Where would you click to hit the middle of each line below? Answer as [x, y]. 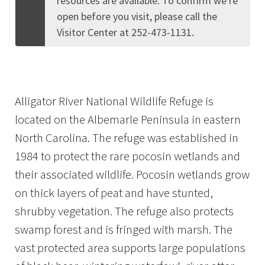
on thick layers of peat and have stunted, [114, 193]
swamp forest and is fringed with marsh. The [124, 229]
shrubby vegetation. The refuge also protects [124, 211]
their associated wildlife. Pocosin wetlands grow [132, 174]
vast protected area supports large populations [130, 248]
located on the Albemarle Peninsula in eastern [128, 119]
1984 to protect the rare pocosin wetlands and [127, 156]
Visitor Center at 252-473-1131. [125, 32]
